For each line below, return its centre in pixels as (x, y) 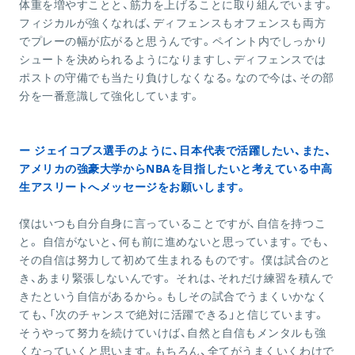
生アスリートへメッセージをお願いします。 (134, 187)
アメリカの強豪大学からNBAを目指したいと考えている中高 (176, 169)
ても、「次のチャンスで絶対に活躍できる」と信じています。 (172, 315)
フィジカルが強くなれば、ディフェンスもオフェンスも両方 (173, 23)
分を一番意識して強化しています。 (110, 96)
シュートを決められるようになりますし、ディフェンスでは (173, 59)
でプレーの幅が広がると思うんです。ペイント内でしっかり (174, 41)
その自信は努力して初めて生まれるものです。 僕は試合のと (175, 260)
